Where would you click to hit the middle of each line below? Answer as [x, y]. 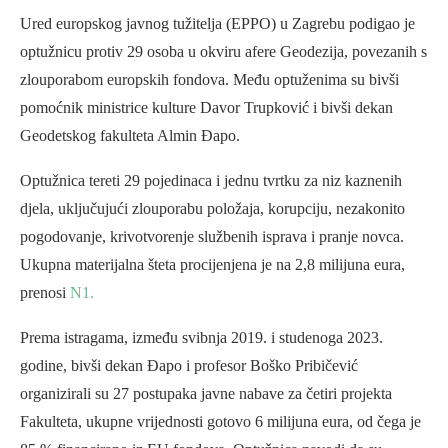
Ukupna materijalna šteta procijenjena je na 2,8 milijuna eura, [212, 265]
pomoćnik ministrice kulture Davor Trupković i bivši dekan [206, 108]
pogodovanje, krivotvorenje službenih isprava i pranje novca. [212, 237]
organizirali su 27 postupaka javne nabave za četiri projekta [206, 394]
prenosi [45, 293]
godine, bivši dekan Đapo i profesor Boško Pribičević [189, 366]
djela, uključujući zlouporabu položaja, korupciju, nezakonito [212, 209]
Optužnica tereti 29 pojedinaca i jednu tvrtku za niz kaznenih [211, 181]
